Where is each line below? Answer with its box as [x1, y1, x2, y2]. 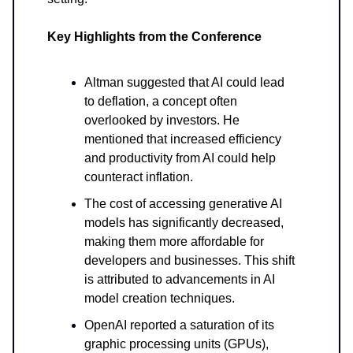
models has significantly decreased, [84, 215, 284, 229]
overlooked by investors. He [84, 113, 240, 127]
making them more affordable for [84, 234, 264, 248]
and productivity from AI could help [84, 150, 276, 165]
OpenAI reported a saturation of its [84, 318, 274, 332]
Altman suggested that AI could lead [84, 75, 284, 89]
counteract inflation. [84, 169, 193, 184]
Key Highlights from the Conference [47, 29, 262, 43]
